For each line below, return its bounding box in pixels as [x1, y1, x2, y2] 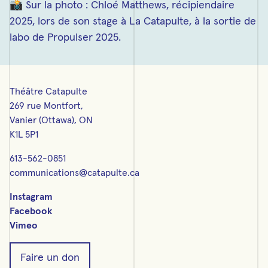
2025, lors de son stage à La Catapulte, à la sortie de [10, 16, 256, 27]
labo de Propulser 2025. [10, 32, 121, 43]
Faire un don [20, 252, 80, 263]
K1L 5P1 [10, 130, 38, 139]
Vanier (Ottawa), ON [10, 115, 93, 125]
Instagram [10, 192, 53, 202]
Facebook [10, 206, 52, 216]
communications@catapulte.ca [10, 168, 139, 178]
